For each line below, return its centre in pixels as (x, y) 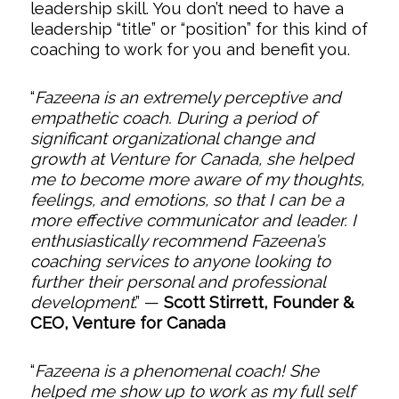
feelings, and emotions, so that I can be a (187, 199)
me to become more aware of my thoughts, (197, 179)
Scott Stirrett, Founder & (259, 301)
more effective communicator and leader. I (193, 220)
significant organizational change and (172, 138)
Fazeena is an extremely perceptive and (187, 97)
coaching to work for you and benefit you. (190, 49)
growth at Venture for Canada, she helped (191, 158)
